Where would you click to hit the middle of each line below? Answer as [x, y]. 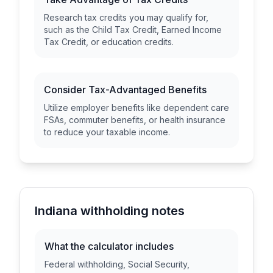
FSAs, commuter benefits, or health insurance [135, 120]
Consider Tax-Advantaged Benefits [125, 90]
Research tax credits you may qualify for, [126, 17]
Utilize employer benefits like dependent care [136, 108]
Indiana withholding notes [110, 211]
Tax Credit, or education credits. [109, 42]
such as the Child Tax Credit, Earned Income [133, 30]
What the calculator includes [109, 246]
